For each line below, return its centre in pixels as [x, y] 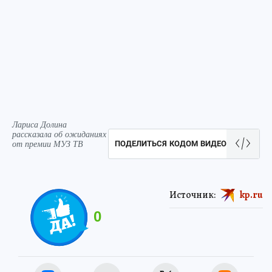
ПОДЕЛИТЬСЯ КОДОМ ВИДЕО [171, 144]
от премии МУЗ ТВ [48, 144]
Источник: [192, 195]
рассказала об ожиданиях [59, 134]
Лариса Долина [39, 124]
